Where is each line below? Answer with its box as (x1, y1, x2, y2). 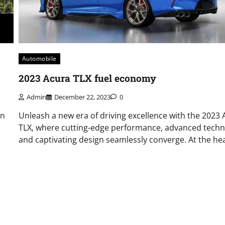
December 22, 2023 (54, 92, 110, 101)
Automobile (22, 54, 57, 63)
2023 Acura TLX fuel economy (18, 71, 156, 84)
